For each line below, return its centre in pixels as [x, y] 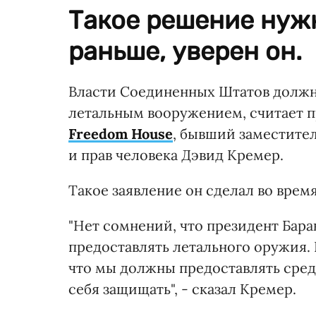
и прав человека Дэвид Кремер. [176, 154]
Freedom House [121, 133]
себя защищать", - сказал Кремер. [182, 288]
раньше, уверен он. [185, 51]
